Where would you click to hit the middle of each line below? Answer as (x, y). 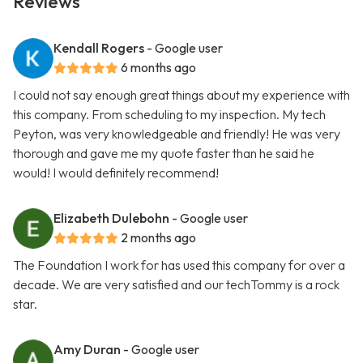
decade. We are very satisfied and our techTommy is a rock (176, 285)
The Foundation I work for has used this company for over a (179, 265)
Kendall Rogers (99, 48)
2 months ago (158, 238)
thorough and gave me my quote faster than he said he (164, 154)
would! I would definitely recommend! (116, 173)
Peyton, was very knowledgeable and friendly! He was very (177, 134)
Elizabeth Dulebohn (111, 218)
